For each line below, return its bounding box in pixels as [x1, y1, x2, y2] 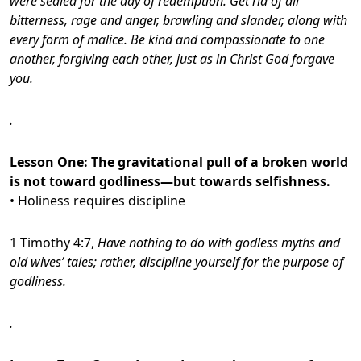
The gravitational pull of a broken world [91, 152, 348, 171]
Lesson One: [10, 152, 91, 171]
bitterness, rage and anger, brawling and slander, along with [10, 10, 347, 29]
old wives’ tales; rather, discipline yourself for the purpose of [10, 252, 343, 271]
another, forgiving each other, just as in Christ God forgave [10, 49, 334, 68]
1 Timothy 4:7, [10, 233, 98, 251]
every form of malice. [10, 30, 127, 48]
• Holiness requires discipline [10, 191, 185, 210]
